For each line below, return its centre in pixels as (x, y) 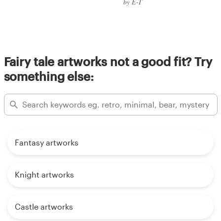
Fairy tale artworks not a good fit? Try (108, 61)
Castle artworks (44, 206)
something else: (49, 76)
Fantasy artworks (47, 142)
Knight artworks (44, 174)
